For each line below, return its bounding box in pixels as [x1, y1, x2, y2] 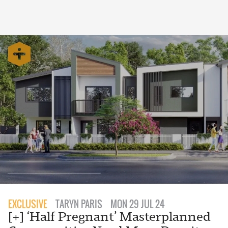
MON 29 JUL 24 [110, 197, 165, 211]
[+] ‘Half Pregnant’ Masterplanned [8, 209, 211, 224]
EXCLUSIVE [8, 197, 47, 211]
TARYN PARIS [55, 197, 102, 211]
